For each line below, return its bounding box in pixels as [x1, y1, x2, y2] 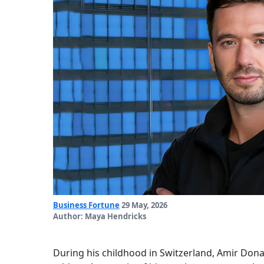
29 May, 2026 [120, 200, 167, 211]
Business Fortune [53, 200, 120, 211]
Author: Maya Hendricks [53, 211, 146, 222]
